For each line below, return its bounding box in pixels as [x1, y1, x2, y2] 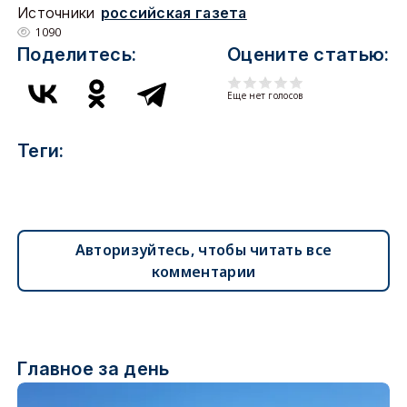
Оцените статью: [227, 44, 390, 65]
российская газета [100, 4, 247, 22]
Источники [16, 4, 95, 22]
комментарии [151, 262, 256, 282]
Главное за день [16, 358, 170, 380]
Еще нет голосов [227, 89, 303, 102]
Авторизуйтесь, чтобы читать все [74, 240, 333, 260]
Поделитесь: [16, 44, 137, 65]
